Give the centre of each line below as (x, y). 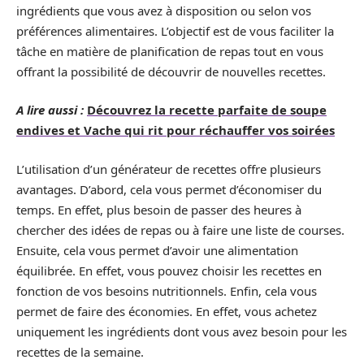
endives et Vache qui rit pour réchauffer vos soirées (175, 130)
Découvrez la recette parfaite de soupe (207, 110)
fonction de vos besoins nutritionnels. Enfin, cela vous (167, 290)
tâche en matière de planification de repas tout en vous (170, 51)
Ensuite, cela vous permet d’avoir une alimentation (157, 250)
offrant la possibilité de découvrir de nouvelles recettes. (171, 71)
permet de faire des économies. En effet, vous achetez (167, 311)
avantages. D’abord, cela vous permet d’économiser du (169, 189)
